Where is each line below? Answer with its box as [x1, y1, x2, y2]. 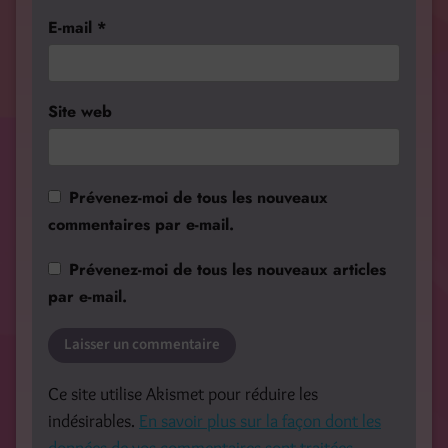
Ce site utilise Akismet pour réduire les [48, 382, 318, 405]
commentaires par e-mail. [48, 212, 234, 236]
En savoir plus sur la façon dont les [139, 409, 381, 432]
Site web [48, 99, 112, 123]
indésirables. [48, 409, 139, 432]
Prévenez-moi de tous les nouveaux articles [69, 257, 386, 281]
